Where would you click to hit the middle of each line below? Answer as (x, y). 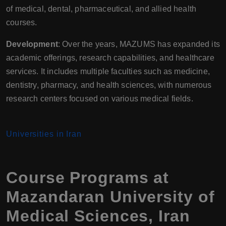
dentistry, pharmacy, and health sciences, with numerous (109, 85)
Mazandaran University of (110, 196)
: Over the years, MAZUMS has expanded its (139, 44)
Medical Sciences (77, 216)
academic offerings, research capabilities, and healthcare (110, 58)
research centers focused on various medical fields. (100, 98)
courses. (22, 22)
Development (32, 44)
